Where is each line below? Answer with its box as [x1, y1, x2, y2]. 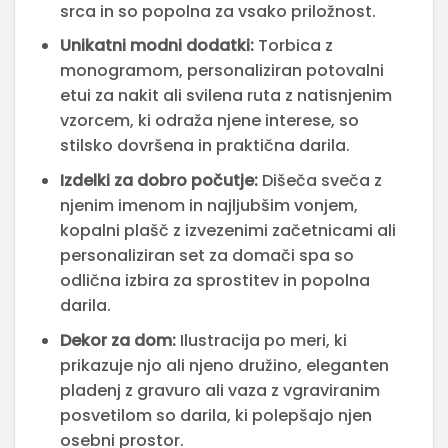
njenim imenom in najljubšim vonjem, [59, 193, 358, 217]
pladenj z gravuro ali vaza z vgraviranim [59, 378, 380, 402]
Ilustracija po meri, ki [175, 328, 347, 352]
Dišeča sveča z [257, 168, 382, 192]
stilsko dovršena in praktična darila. [59, 134, 350, 158]
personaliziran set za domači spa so [59, 243, 354, 267]
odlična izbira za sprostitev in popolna [59, 268, 370, 292]
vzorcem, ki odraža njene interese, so [59, 109, 359, 133]
